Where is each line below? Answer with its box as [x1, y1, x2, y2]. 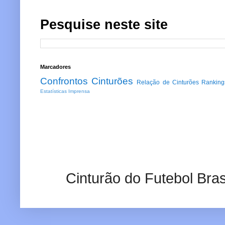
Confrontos [40, 76, 88, 87]
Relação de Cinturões [137, 79, 199, 86]
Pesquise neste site [40, 17, 168, 33]
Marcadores [40, 64, 71, 70]
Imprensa [68, 88, 90, 94]
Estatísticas [40, 88, 67, 94]
